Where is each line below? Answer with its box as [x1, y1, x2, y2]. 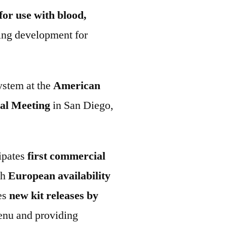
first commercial [27, 149, 105, 163]
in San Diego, [50, 98, 113, 112]
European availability [8, 169, 110, 183]
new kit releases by [9, 188, 98, 203]
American [53, 79, 100, 93]
